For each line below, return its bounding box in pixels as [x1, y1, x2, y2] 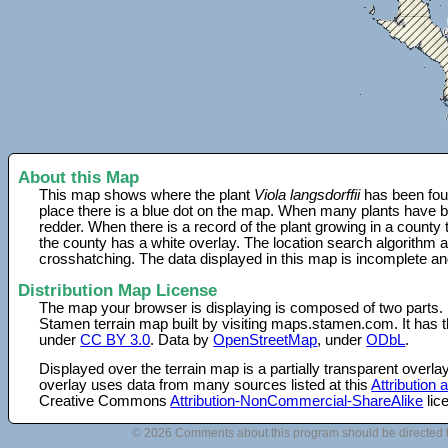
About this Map [18, 167, 139, 188]
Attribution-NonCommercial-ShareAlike [170, 392, 424, 409]
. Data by [150, 331, 214, 348]
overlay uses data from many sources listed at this [39, 376, 372, 393]
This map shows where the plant [39, 187, 255, 204]
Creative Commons [39, 392, 171, 409]
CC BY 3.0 [80, 331, 151, 348]
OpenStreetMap [213, 331, 318, 348]
